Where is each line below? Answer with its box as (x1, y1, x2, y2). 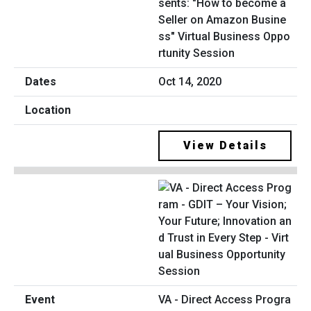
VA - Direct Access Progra (158, 292, 291, 306)
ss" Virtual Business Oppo (158, 30, 290, 44)
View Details (183, 139, 267, 153)
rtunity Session (158, 47, 235, 60)
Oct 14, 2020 (158, 75, 221, 89)
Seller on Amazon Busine (158, 13, 286, 27)
